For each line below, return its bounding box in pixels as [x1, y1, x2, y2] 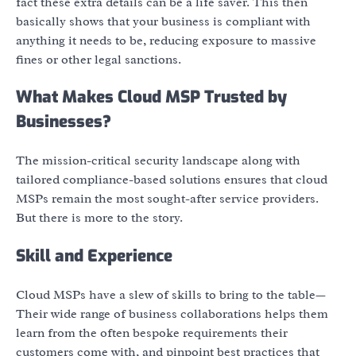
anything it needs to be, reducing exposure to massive [16, 32, 316, 48]
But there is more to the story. [16, 210, 183, 226]
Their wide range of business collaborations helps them [16, 305, 328, 322]
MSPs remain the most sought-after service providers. [16, 191, 319, 207]
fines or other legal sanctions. [16, 51, 181, 68]
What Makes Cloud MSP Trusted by [16, 86, 287, 109]
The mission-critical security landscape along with [16, 153, 300, 169]
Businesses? [16, 110, 111, 133]
